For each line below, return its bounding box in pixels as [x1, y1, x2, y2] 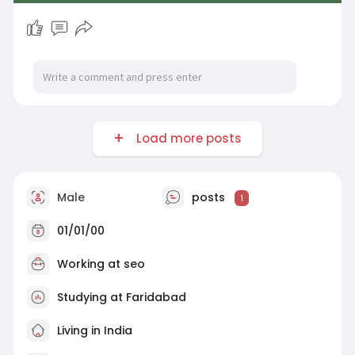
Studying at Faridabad [56, 288, 186, 305]
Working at [56, 255, 124, 272]
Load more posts [129, 130, 242, 147]
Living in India [53, 322, 132, 338]
